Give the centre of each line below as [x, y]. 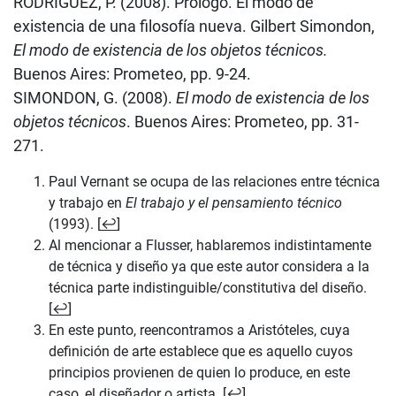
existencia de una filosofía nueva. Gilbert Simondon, [194, 26]
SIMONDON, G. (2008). [95, 97]
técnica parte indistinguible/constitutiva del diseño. [208, 287]
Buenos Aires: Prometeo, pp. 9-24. [132, 73]
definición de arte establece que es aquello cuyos [201, 351]
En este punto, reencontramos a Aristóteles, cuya [199, 330]
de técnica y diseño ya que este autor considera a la [209, 266]
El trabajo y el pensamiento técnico [234, 202]
